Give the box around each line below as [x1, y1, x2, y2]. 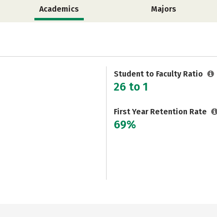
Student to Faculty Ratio [114, 69, 205, 78]
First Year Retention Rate [114, 107, 209, 116]
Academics [39, 4, 79, 14]
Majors [151, 4, 176, 14]
